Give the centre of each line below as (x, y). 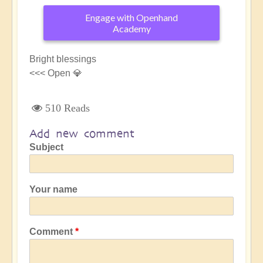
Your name (53, 189)
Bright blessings (63, 59)
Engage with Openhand (131, 17)
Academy (131, 28)
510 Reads (68, 108)
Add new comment (82, 133)
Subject (46, 147)
